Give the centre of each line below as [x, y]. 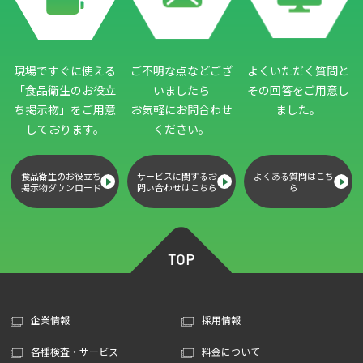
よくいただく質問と [298, 71]
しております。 [65, 129]
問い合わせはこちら [177, 188]
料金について [231, 352]
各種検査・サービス [75, 352]
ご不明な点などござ [181, 71]
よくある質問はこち [294, 176]
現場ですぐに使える [65, 71]
